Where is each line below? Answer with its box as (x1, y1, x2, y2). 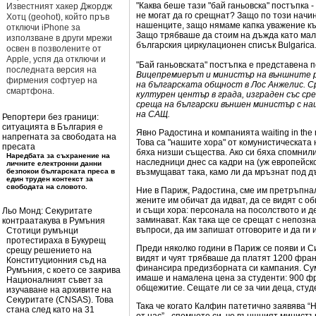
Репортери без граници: (2, 112, 99, 122)
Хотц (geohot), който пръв (6, 12, 109, 22)
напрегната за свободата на (2, 132, 116, 142)
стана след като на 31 (6, 305, 95, 315)
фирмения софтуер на (6, 75, 97, 85)
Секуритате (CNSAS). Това (6, 295, 114, 305)
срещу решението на (6, 245, 92, 255)
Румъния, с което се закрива (6, 265, 121, 275)
